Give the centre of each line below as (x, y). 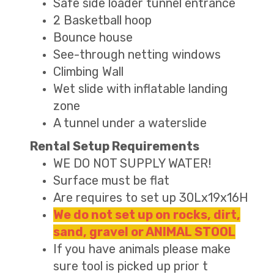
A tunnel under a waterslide (130, 123)
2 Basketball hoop (102, 20)
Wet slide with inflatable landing (141, 88)
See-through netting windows (137, 54)
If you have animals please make (142, 249)
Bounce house (93, 37)
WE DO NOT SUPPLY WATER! (132, 163)
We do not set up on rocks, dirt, (147, 214)
